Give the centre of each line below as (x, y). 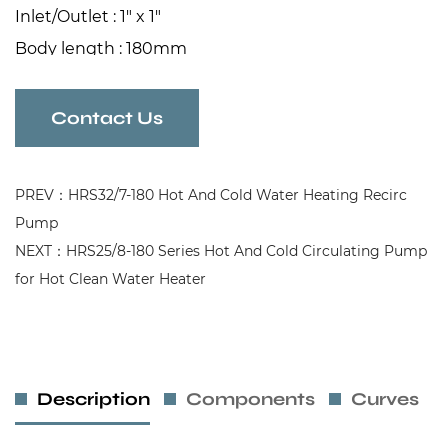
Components (250, 399)
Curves (385, 399)
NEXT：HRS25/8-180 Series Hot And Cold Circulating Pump (221, 251)
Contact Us (107, 118)
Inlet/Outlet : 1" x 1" (88, 17)
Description (93, 399)
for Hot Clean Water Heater (110, 279)
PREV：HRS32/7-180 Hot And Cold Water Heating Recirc (211, 195)
